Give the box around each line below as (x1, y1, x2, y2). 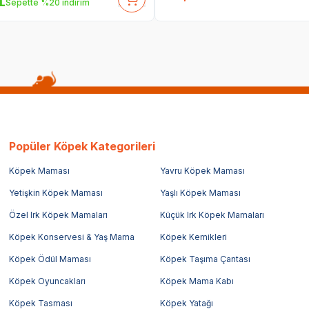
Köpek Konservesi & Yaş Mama (9, 231, 135, 242)
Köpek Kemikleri (159, 231, 227, 242)
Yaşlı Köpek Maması (159, 187, 241, 198)
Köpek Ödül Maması (9, 253, 92, 264)
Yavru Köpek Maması (159, 165, 245, 176)
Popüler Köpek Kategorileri (9, 139, 156, 153)
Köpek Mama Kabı (159, 275, 234, 286)
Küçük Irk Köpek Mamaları (159, 209, 264, 220)
